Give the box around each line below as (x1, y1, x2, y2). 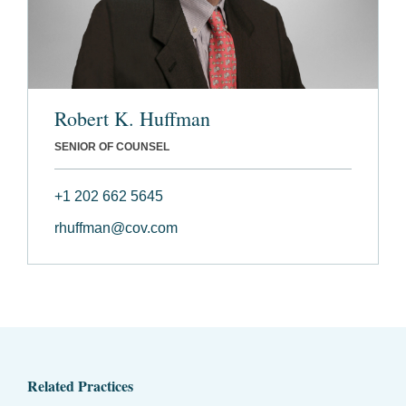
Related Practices (27, 375, 133, 397)
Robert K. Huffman (54, 105, 210, 132)
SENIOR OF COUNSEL (54, 140, 169, 154)
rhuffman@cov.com (54, 220, 178, 237)
